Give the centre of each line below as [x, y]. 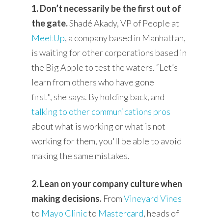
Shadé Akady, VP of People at [124, 23]
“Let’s [167, 67]
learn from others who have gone [93, 82]
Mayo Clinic [64, 213]
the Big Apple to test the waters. [94, 67]
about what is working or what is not [99, 126]
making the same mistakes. [81, 155]
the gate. [50, 23]
